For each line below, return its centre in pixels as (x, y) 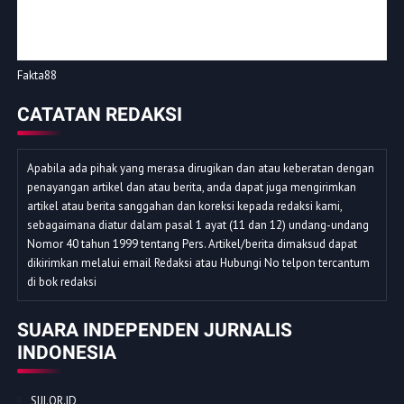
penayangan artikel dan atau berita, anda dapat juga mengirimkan (191, 188)
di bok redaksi (61, 282)
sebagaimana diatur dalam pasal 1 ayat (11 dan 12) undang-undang (197, 225)
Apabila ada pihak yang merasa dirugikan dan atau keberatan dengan (200, 169)
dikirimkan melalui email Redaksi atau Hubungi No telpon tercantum (198, 263)
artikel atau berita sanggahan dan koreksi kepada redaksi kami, (184, 207)
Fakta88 (37, 76)
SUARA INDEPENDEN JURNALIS (154, 331)
